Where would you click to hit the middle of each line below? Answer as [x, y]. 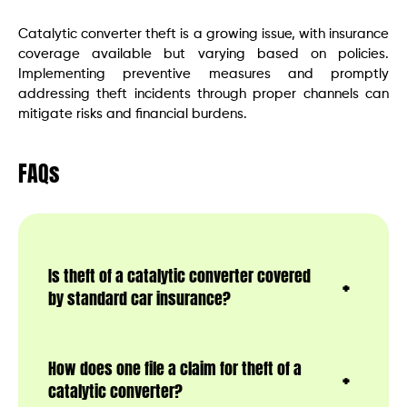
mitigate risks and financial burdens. [133, 114]
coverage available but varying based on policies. [203, 54]
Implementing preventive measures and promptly [203, 74]
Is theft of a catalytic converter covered [179, 275]
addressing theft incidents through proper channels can [203, 94]
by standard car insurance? [139, 298]
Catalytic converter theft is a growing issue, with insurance [203, 34]
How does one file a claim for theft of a [175, 368]
